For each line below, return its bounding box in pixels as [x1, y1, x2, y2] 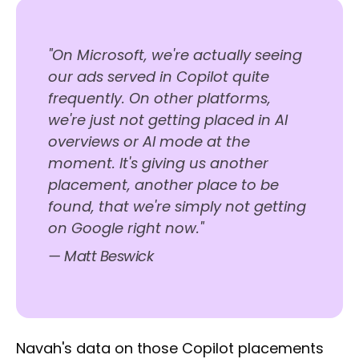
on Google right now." [48, 218, 204, 239]
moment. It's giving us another [48, 153, 268, 174]
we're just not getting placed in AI [48, 110, 288, 131]
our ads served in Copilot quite [48, 67, 269, 87]
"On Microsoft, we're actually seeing [48, 45, 302, 66]
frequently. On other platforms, [48, 88, 271, 109]
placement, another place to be [48, 175, 279, 196]
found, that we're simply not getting [48, 196, 306, 217]
